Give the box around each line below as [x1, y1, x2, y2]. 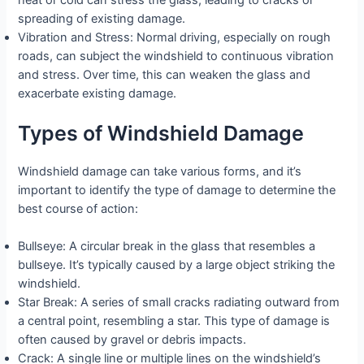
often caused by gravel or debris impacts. [18, 332, 247, 348]
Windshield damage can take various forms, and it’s [18, 163, 302, 179]
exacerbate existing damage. [18, 86, 177, 101]
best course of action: [18, 201, 139, 216]
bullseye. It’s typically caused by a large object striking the [18, 258, 336, 273]
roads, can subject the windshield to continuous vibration [18, 49, 335, 63]
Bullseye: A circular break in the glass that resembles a [18, 239, 316, 254]
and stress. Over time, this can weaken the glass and [18, 67, 311, 82]
